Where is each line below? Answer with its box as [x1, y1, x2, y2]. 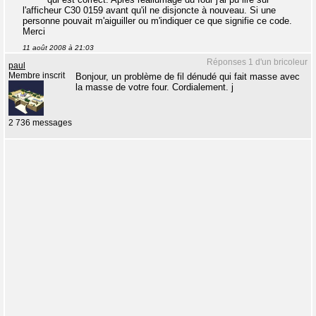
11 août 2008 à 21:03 [23, 44, 94, 51]
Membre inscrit [8, 71, 65, 80]
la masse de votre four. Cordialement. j [75, 82, 233, 92]
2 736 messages [8, 119, 72, 127]
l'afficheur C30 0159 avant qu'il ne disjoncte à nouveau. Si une [23, 5, 276, 16]
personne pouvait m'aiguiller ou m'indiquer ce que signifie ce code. [23, 16, 292, 26]
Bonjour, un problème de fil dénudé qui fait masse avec [75, 71, 300, 82]
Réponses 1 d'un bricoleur [207, 57, 308, 67]
